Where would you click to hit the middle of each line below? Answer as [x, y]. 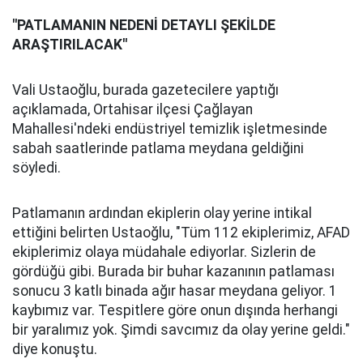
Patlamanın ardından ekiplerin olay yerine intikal [162, 213]
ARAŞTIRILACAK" [70, 45]
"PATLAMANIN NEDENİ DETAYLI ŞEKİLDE [144, 25]
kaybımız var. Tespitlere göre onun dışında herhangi [175, 310]
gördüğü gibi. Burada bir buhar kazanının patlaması [173, 271]
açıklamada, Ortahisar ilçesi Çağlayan [132, 109]
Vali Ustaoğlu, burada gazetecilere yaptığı [145, 90]
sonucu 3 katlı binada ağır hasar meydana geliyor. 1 [175, 291]
